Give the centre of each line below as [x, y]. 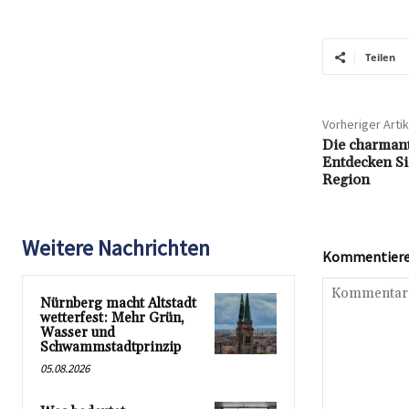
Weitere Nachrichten [116, 248]
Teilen [380, 58]
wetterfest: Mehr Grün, [112, 319]
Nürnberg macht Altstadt [118, 304]
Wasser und [78, 333]
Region [346, 180]
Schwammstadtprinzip [110, 348]
